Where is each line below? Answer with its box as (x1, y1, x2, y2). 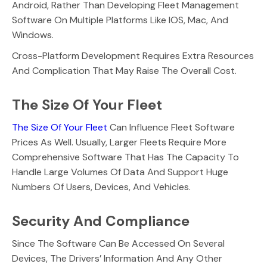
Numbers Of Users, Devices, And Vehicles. (12, 181, 191, 193)
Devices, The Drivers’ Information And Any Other (12, 252, 222, 265)
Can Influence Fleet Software (107, 121, 235, 133)
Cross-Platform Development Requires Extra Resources (12, 49, 254, 62)
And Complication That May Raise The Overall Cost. (12, 64, 237, 77)
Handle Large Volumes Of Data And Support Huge (12, 166, 228, 178)
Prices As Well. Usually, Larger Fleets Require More (12, 136, 226, 148)
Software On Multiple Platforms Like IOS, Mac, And (12, 14, 228, 26)
